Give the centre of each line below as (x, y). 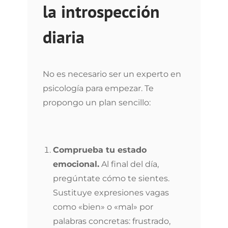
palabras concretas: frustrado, (112, 221)
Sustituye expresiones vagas (111, 193)
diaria (64, 37)
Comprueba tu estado (100, 150)
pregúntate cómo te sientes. (111, 178)
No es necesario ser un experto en (112, 74)
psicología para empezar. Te (98, 88)
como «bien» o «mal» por (103, 207)
